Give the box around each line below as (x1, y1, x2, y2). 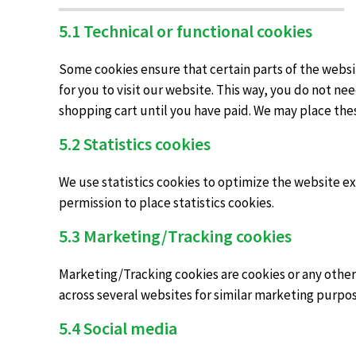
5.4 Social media (59, 317, 178, 339)
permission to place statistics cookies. (59, 194, 275, 211)
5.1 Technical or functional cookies (59, 20, 313, 42)
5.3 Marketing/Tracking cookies (59, 225, 292, 247)
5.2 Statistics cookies (59, 133, 211, 155)
